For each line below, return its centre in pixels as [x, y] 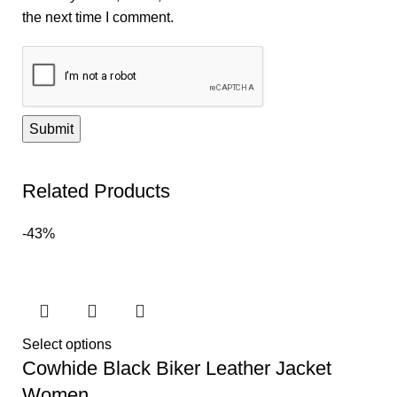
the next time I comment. [98, 18]
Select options [67, 345]
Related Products [96, 191]
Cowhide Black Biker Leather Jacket [177, 369]
